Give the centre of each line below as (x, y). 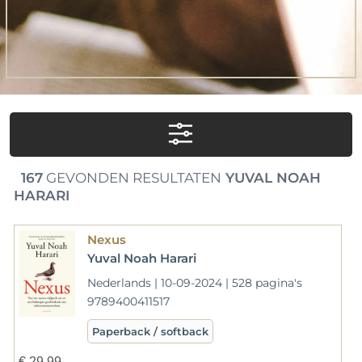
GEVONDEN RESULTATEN (132, 177)
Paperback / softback (150, 331)
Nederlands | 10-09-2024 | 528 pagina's (194, 282)
